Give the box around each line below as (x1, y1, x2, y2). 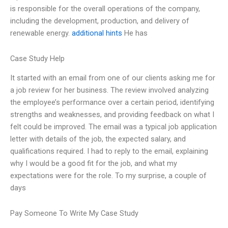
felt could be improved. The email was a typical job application (10, 122, 217, 132)
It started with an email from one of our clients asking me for (10, 73, 215, 83)
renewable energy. (10, 28, 72, 38)
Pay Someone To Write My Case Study (10, 208, 138, 218)
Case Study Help (10, 53, 65, 63)
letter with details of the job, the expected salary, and (10, 134, 186, 144)
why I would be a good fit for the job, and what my (10, 159, 177, 168)
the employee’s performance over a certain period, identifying (10, 98, 214, 107)
